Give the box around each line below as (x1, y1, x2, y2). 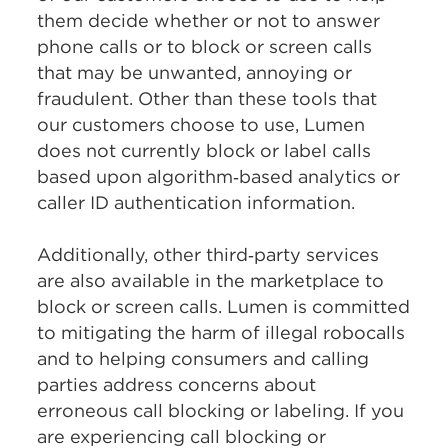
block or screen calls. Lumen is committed (37, 295, 411, 318)
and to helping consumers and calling (37, 347, 370, 370)
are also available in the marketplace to (37, 269, 385, 292)
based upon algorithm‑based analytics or (37, 165, 401, 188)
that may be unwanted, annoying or (37, 61, 353, 84)
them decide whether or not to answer (37, 9, 381, 32)
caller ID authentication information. (37, 191, 356, 214)
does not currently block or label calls (37, 139, 372, 162)
